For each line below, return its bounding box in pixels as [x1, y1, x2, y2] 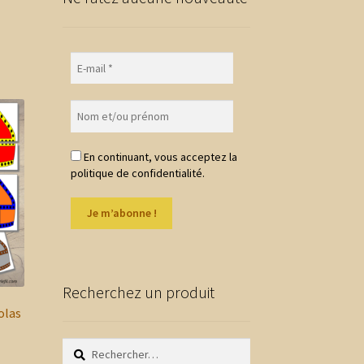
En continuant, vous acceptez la [80, 149, 237, 164]
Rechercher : [61, 339, 123, 354]
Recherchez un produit [62, 281, 214, 302]
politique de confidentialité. [70, 165, 205, 180]
